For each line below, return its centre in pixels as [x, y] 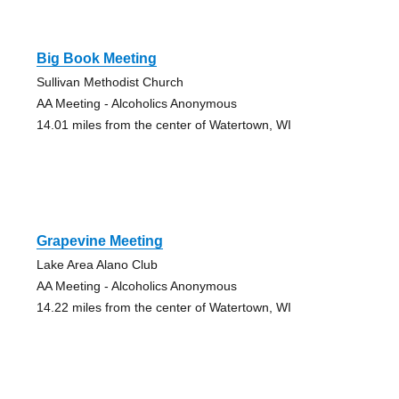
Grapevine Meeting [99, 240]
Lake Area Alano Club [97, 264]
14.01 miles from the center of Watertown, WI [163, 124]
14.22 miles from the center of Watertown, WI [163, 307]
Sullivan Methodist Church [110, 81]
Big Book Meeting [96, 58]
